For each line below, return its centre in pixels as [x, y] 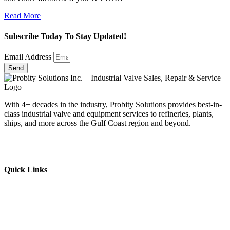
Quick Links [26, 170]
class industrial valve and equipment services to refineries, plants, [109, 113]
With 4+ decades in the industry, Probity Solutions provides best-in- [113, 104]
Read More [22, 16]
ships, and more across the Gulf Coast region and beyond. [98, 123]
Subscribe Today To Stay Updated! [65, 36]
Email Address [29, 56]
